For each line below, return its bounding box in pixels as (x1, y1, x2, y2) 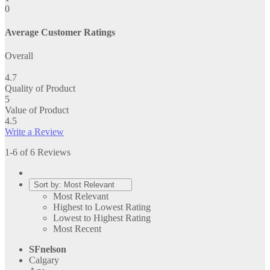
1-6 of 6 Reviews (5, 147, 71, 158)
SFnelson (29, 244, 66, 255)
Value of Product (5, 105, 69, 116)
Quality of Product (5, 83, 75, 94)
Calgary (29, 255, 59, 266)
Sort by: (34, 180, 64, 190)
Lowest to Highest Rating (53, 213, 151, 224)
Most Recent (53, 224, 101, 234)
